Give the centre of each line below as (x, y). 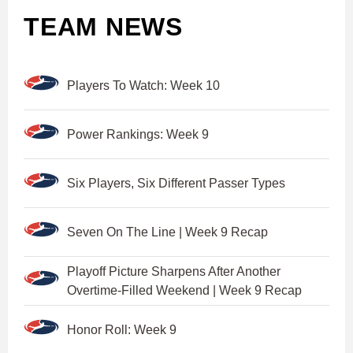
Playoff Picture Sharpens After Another (174, 271)
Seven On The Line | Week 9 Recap (167, 232)
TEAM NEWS (103, 26)
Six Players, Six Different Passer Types (176, 183)
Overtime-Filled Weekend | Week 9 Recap (184, 290)
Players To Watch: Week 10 (143, 85)
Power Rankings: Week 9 (138, 134)
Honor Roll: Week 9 (122, 329)
